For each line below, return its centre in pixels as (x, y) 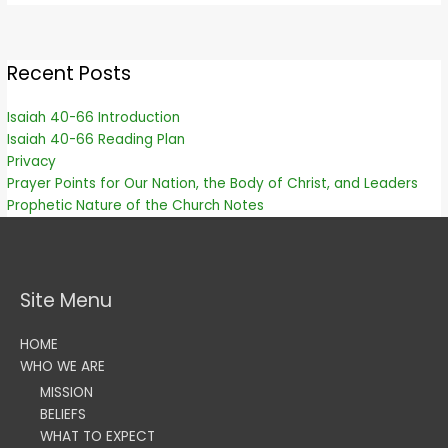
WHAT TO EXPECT (97, 436)
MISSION (66, 392)
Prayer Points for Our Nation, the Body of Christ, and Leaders (213, 184)
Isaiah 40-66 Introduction (94, 118)
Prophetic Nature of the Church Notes (136, 206)
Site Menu (66, 301)
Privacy (32, 162)
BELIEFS (63, 414)
